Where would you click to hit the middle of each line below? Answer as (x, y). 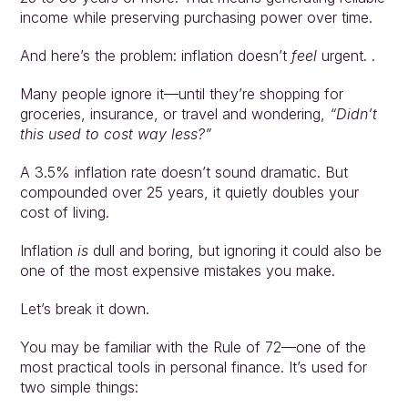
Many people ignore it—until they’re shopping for (181, 94)
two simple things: (79, 387)
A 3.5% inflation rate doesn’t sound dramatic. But (184, 172)
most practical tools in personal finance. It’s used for (193, 367)
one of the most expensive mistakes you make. (177, 270)
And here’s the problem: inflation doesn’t (155, 56)
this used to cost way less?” (115, 134)
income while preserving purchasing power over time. (196, 17)
